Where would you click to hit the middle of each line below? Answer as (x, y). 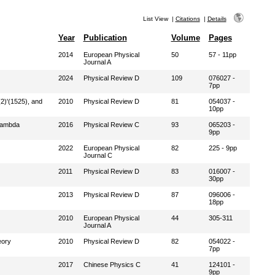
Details (217, 19)
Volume (185, 38)
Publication (105, 38)
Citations (188, 19)
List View (155, 19)
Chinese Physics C (112, 265)
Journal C (98, 155)
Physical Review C (111, 125)
